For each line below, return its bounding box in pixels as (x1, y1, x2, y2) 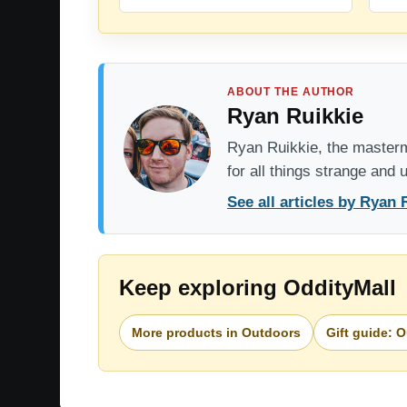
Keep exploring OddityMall (119, 275, 396, 301)
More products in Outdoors (132, 324, 301, 340)
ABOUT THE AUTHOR (227, 85, 355, 99)
